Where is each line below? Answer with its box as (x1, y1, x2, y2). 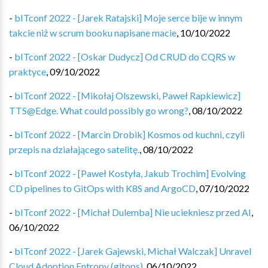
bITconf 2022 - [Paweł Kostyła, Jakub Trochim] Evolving (14, 167, 246, 179)
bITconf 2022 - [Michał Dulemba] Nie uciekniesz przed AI (14, 206, 251, 218)
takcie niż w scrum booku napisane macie (9, 27, 176, 38)
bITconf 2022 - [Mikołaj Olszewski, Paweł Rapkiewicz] (14, 90, 240, 101)
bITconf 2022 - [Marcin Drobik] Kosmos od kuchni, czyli (14, 129, 245, 140)
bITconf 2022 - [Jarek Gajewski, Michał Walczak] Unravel (14, 245, 251, 257)
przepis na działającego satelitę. (9, 144, 139, 155)
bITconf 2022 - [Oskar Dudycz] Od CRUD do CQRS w (14, 51, 235, 62)
